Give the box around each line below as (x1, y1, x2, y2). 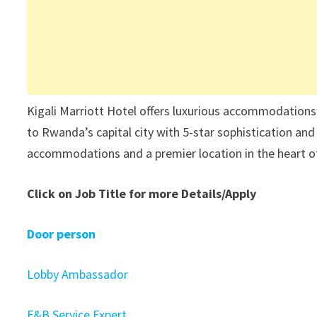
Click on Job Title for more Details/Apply (27, 185, 257, 202)
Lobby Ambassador (27, 266, 129, 282)
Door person (27, 226, 96, 242)
